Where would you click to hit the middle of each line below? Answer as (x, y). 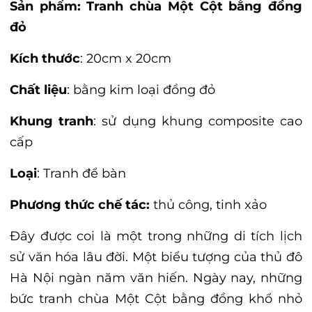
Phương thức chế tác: (80, 204)
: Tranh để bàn (81, 173)
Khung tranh (52, 121)
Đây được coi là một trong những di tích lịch (156, 236)
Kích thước (45, 58)
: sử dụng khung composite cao (198, 121)
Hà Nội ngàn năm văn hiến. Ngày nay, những (156, 278)
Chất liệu (38, 89)
